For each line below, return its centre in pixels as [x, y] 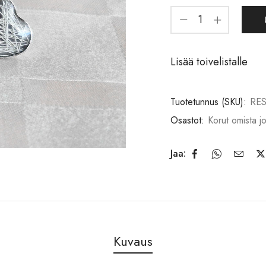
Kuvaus [133, 241]
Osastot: [189, 120]
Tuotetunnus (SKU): [210, 102]
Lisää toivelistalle [209, 61]
